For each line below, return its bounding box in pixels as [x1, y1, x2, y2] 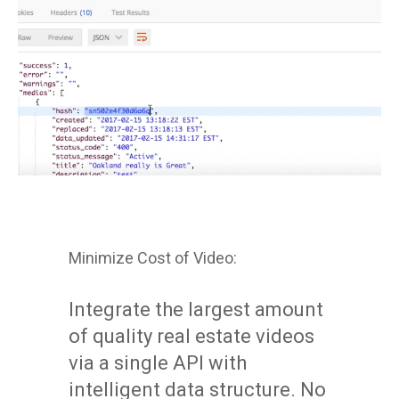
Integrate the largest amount [68, 298, 323, 322]
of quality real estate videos [68, 325, 314, 348]
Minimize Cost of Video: [68, 248, 237, 268]
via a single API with [68, 352, 247, 375]
